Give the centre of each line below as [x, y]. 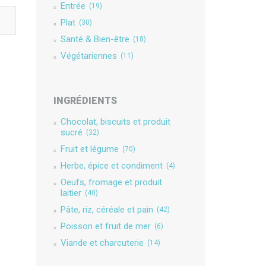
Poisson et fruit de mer [105, 226]
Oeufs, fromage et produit [111, 182]
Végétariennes [88, 56]
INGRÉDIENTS [85, 101]
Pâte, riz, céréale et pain [107, 210]
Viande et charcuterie [102, 243]
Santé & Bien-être [95, 39]
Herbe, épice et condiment [111, 166]
